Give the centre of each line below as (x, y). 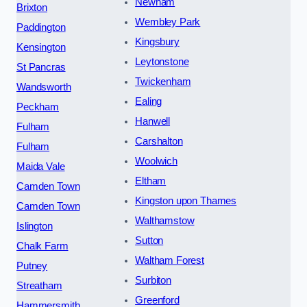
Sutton (149, 240)
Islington (35, 226)
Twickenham (163, 81)
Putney (32, 266)
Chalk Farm (42, 246)
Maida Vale (41, 166)
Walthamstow (165, 220)
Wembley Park (168, 22)
